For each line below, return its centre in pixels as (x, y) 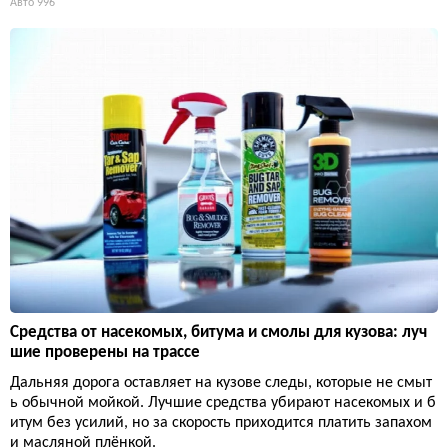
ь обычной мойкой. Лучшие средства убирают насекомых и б (223, 402)
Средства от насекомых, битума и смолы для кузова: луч (218, 332)
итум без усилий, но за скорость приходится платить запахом (221, 422)
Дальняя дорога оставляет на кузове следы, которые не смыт (221, 382)
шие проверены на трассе (105, 352)
